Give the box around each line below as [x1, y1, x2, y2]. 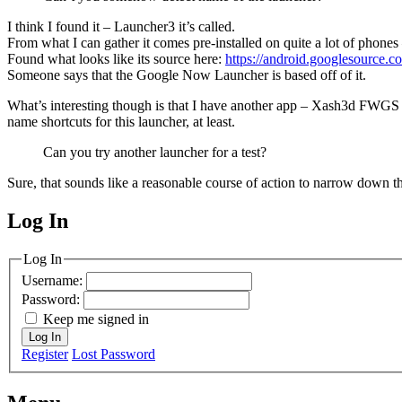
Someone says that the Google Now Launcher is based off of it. [7, 66, 366, 83]
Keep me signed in [43, 311, 149, 328]
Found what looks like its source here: [7, 50, 225, 66]
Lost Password [72, 346, 155, 363]
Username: [22, 273, 86, 289]
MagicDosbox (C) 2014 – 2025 [7, 226, 281, 250]
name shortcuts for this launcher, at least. [7, 113, 235, 129]
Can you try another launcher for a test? [43, 144, 267, 160]
